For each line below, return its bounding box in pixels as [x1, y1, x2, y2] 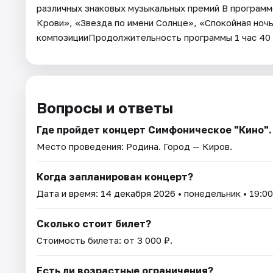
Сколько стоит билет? [37, 218, 151, 230]
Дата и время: [37, 188, 101, 199]
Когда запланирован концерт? [37, 171, 193, 183]
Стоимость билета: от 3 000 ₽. [37, 235, 172, 246]
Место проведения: [37, 141, 126, 152]
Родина [126, 141, 158, 152]
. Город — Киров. [158, 141, 232, 152]
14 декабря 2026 [101, 188, 175, 199]
